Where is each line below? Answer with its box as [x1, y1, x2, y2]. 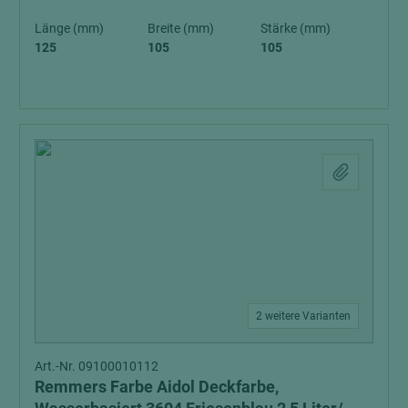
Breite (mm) [148, 20, 214, 36]
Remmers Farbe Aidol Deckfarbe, [35, 376, 279, 396]
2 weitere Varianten [256, 309, 351, 322]
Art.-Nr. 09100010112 [35, 358, 158, 373]
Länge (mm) [35, 20, 104, 36]
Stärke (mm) [260, 20, 331, 36]
